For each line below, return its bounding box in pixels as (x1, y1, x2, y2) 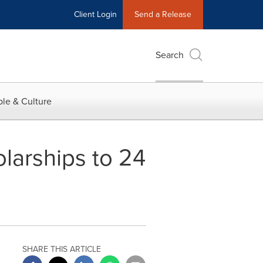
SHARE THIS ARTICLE (22, 243, 102, 255)
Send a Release (134, 8, 191, 21)
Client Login (74, 8, 117, 21)
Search (156, 48, 184, 62)
